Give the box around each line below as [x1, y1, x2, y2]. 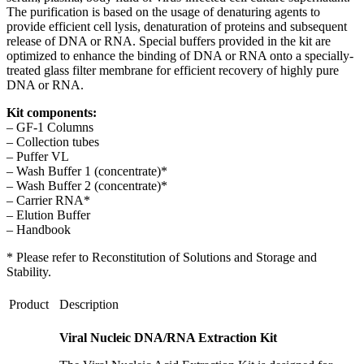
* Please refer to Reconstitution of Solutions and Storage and [6, 249, 317, 264]
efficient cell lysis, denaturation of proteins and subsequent [49, 19, 347, 33]
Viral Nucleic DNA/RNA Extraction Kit [59, 330, 277, 344]
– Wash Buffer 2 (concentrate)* [6, 178, 167, 193]
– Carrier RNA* [6, 193, 90, 207]
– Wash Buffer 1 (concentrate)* [6, 163, 167, 178]
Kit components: [6, 105, 97, 119]
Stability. [6, 264, 51, 279]
